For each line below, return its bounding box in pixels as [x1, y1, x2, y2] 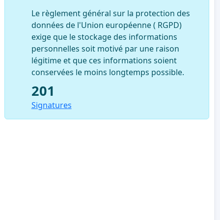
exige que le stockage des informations [31, 31, 177, 42]
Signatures [31, 99, 72, 110]
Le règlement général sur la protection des [31, 7, 190, 19]
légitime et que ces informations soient [31, 55, 177, 66]
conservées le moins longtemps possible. [31, 66, 184, 78]
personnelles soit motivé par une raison [31, 43, 179, 54]
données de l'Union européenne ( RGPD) [31, 19, 182, 30]
